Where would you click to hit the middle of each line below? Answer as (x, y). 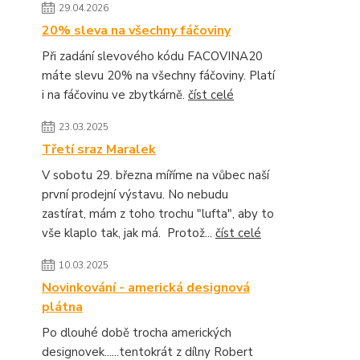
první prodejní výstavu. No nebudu (135, 194)
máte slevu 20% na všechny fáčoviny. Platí (158, 76)
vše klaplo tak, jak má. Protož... (129, 233)
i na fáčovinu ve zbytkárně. (115, 95)
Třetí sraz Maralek (99, 149)
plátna (62, 307)
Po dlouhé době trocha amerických (137, 333)
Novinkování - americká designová (146, 288)
